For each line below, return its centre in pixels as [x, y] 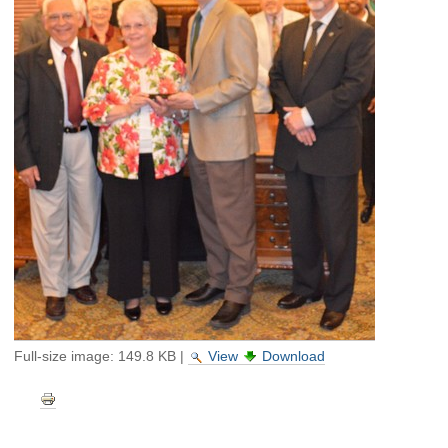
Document [69, 400]
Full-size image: [64, 355]
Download [293, 355]
